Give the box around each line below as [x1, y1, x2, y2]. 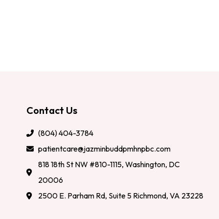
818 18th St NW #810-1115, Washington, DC [38, 159, 180, 170]
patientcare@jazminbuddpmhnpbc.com [38, 144, 171, 154]
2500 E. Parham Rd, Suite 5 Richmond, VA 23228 [38, 191, 203, 201]
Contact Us [26, 104, 77, 117]
